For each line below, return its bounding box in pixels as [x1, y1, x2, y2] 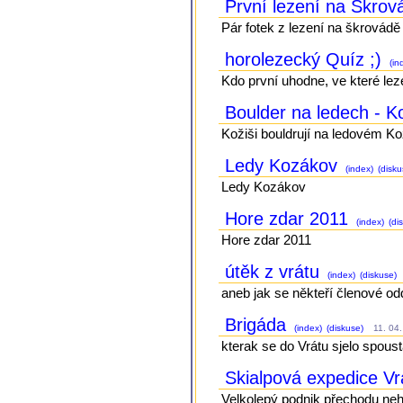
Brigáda [225, 314, 292, 335]
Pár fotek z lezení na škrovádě [221, 19, 401, 35]
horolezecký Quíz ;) [225, 49, 388, 69]
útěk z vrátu [225, 261, 326, 282]
